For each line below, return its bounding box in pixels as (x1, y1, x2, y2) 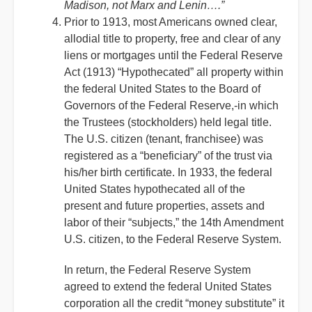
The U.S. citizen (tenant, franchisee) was (64, 133, 263, 145)
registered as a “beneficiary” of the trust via (64, 150, 272, 162)
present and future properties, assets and (64, 200, 265, 212)
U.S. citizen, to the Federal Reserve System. (64, 233, 281, 245)
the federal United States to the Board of (64, 83, 260, 95)
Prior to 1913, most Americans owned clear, (64, 16, 277, 28)
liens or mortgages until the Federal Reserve (64, 49, 283, 61)
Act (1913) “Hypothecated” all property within (64, 66, 283, 78)
